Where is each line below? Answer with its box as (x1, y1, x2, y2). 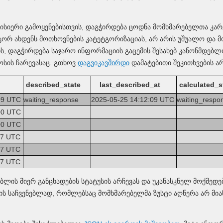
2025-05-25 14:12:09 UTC (91, 95, 176, 104)
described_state (26, 80, 81, 89)
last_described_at (100, 80, 160, 89)
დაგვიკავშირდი (78, 58, 129, 67)
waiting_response (23, 95, 81, 104)
